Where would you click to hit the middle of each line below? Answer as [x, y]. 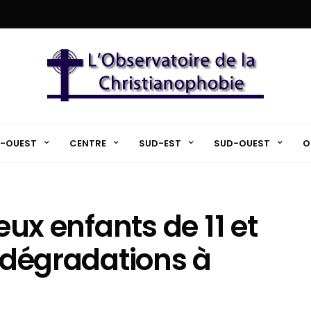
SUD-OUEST [242, 143]
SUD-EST [160, 143]
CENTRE [87, 143]
